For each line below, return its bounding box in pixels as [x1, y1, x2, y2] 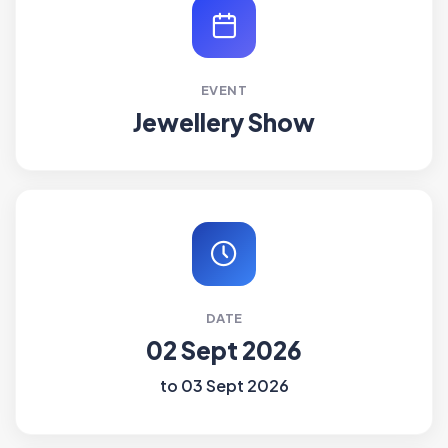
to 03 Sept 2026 [159, 375, 289, 397]
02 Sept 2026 [146, 335, 302, 366]
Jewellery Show [133, 107, 315, 138]
